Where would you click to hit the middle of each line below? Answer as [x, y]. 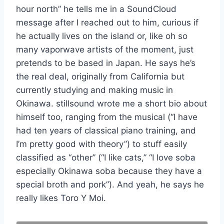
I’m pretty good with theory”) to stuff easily [101, 144]
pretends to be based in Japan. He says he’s [106, 63]
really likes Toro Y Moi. [61, 198]
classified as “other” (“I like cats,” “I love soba [106, 157]
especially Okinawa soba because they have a [109, 171]
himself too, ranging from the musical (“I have [107, 117]
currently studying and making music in [94, 90]
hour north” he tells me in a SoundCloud [96, 9]
